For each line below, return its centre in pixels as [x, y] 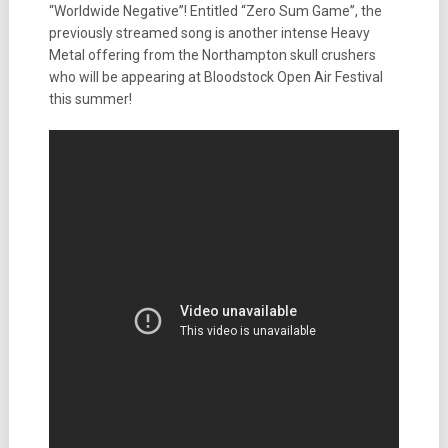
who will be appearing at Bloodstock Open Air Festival [215, 77]
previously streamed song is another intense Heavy [209, 33]
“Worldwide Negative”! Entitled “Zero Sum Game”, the [215, 11]
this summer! [90, 99]
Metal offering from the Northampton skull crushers [212, 55]
